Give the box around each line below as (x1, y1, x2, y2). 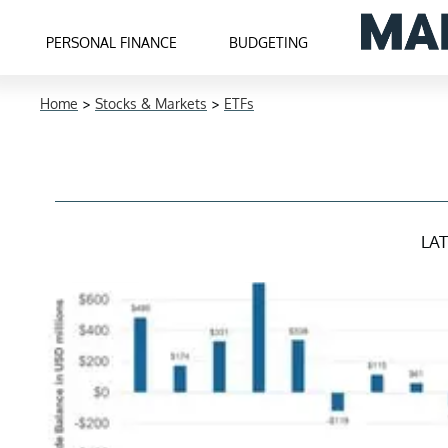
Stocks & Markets (95, 95, 207, 112)
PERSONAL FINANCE (46, 33, 178, 51)
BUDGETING (229, 33, 309, 51)
